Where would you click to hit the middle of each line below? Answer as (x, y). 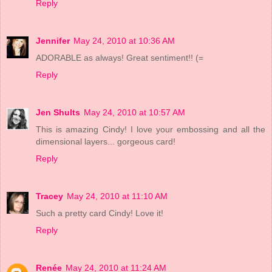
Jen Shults (58, 113)
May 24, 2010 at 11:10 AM (117, 196)
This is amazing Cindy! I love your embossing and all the (151, 130)
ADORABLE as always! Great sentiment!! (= (120, 58)
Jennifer (53, 41)
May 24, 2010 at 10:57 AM (134, 113)
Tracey (49, 196)
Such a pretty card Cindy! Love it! (100, 213)
